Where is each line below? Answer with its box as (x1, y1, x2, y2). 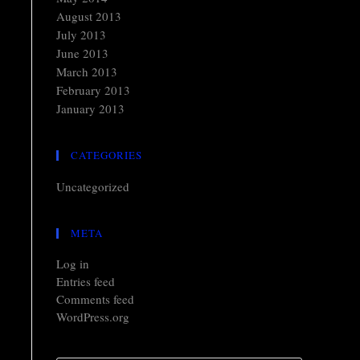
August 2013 (56, 8, 121, 24)
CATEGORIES (71, 148, 142, 162)
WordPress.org (56, 309, 129, 325)
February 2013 (56, 82, 130, 98)
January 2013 (56, 100, 125, 117)
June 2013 (56, 45, 108, 61)
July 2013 (56, 27, 106, 43)
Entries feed (56, 273, 115, 289)
